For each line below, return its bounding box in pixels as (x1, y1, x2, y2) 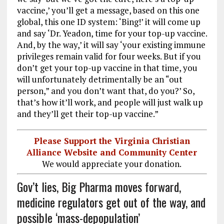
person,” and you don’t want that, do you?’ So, (16, 85, 194, 97)
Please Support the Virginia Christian (33, 134, 190, 146)
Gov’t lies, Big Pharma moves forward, (16, 177, 181, 195)
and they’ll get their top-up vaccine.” (16, 108, 158, 120)
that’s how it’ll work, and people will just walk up (16, 96, 203, 108)
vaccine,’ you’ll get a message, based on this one (16, 4, 199, 16)
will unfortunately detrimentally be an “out (16, 73, 182, 85)
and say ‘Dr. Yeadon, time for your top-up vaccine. (16, 27, 207, 39)
